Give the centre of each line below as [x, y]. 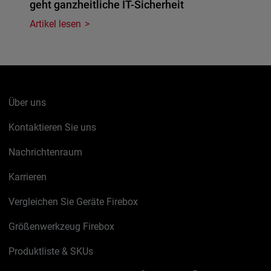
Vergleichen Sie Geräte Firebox [73, 202]
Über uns [28, 103]
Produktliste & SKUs [51, 252]
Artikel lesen [56, 24]
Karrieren [28, 177]
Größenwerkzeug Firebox [62, 227]
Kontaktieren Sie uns [53, 128]
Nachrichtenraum [46, 152]
